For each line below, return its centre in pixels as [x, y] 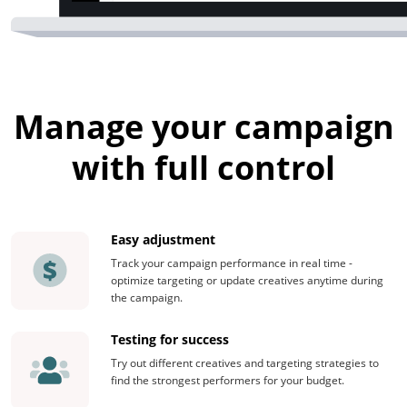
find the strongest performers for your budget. [228, 380]
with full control [203, 167]
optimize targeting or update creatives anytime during [247, 280]
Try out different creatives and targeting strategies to [245, 362]
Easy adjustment [163, 239]
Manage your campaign [203, 126]
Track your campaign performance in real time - [232, 263]
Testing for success [170, 339]
